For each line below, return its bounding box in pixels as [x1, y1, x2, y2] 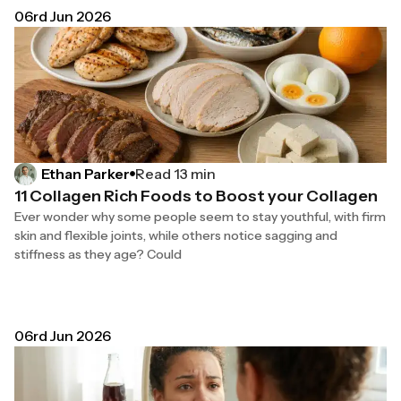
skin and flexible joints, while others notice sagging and [14, 226, 337, 243]
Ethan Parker [41, 165, 130, 183]
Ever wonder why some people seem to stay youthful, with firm [14, 208, 386, 225]
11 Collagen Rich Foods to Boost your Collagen [14, 185, 378, 206]
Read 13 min [135, 164, 216, 183]
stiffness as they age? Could [14, 245, 182, 262]
